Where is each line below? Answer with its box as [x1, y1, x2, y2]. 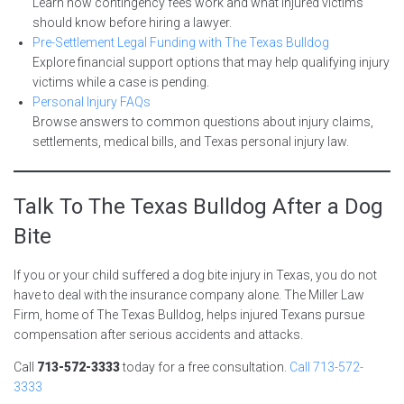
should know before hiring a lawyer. [32, 14, 232, 30]
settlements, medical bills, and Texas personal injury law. [32, 133, 349, 149]
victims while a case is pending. [32, 74, 209, 89]
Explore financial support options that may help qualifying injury [32, 54, 390, 69]
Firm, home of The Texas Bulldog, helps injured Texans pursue [14, 307, 364, 322]
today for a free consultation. [120, 359, 289, 374]
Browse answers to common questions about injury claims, [32, 114, 373, 129]
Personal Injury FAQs [32, 94, 151, 109]
